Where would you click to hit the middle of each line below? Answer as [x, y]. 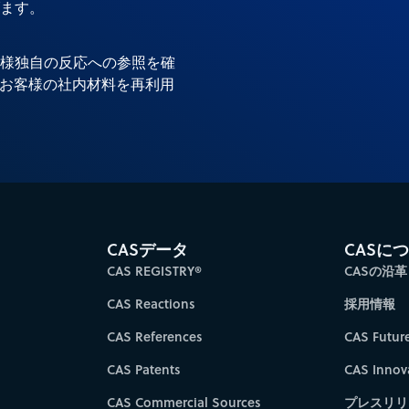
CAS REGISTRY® [154, 270]
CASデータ [147, 249]
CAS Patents [144, 369]
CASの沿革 [375, 270]
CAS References [155, 336]
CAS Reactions [151, 303]
